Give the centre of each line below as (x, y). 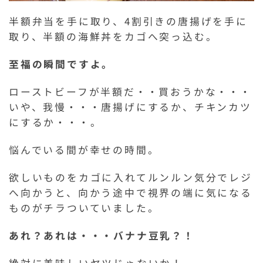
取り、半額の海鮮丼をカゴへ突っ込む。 (113, 36)
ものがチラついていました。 (84, 208)
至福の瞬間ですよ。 (61, 64)
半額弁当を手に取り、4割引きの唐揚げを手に (128, 21)
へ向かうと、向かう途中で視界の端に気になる (131, 192)
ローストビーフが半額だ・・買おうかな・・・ (130, 91)
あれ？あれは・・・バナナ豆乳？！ (102, 235)
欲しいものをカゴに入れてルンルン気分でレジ (131, 177)
